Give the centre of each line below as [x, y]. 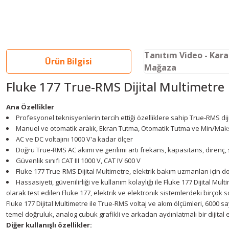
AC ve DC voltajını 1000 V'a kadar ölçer [74, 139]
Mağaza [160, 67]
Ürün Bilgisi [69, 61]
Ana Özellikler [30, 107]
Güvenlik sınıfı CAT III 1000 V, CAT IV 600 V [78, 161]
